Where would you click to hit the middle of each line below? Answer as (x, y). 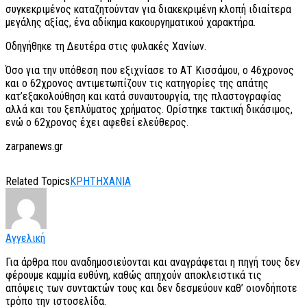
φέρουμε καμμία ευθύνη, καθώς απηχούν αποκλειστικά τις (134, 275)
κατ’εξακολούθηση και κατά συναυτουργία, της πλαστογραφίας (144, 97)
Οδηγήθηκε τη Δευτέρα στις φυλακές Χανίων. (106, 47)
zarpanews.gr (34, 147)
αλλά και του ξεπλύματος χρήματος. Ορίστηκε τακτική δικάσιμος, (149, 110)
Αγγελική (25, 238)
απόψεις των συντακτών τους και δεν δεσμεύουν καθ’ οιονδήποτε (151, 288)
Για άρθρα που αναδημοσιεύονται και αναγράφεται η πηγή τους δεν (153, 262)
